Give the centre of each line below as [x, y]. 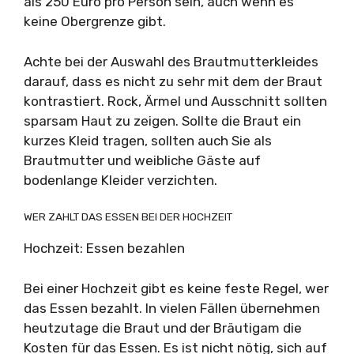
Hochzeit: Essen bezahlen [104, 248]
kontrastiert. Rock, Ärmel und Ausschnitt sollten [175, 101]
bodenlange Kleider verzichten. [121, 180]
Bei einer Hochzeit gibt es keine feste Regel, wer [176, 288]
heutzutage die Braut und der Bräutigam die [163, 328]
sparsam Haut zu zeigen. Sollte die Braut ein [162, 121]
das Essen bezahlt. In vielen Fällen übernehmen [172, 308]
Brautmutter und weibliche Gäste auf [142, 160]
